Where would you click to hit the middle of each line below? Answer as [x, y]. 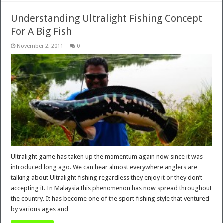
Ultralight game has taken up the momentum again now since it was [107, 157]
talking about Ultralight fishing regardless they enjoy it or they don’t [107, 178]
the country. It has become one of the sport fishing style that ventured [110, 199]
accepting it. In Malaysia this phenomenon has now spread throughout [111, 188]
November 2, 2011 [40, 46]
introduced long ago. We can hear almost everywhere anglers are [104, 167]
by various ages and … [44, 209]
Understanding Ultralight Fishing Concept [107, 18]
